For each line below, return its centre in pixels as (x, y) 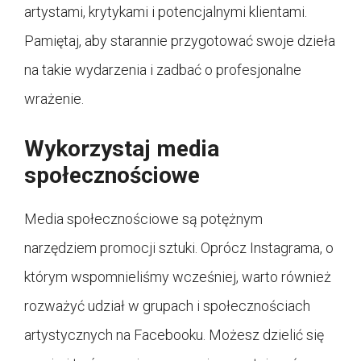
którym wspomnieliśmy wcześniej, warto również (178, 276)
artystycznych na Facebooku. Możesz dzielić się (174, 334)
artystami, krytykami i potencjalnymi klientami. (166, 11)
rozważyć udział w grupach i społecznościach (167, 305)
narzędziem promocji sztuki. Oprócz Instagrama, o (179, 247)
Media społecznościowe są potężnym (143, 218)
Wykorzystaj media (122, 148)
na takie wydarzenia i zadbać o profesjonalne (163, 69)
